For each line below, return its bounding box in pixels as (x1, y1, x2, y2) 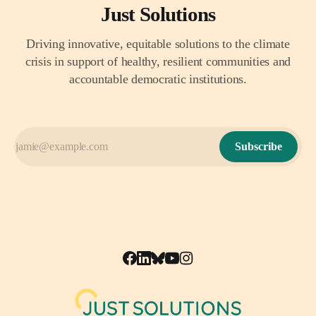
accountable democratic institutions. (69, 72, 247, 87)
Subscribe (235, 140, 282, 153)
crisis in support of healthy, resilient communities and (25, 54, 291, 69)
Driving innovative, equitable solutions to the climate (26, 37, 290, 51)
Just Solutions (101, 4, 215, 26)
